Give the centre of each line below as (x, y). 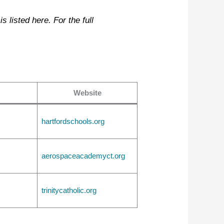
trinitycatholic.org (69, 190)
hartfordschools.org (73, 121)
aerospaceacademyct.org (83, 156)
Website (87, 93)
